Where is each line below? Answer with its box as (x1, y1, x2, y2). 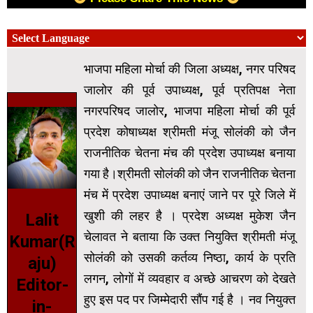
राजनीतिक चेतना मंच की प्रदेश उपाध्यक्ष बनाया (84, 145, 296, 161)
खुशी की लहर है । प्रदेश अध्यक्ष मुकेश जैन (84, 208, 296, 224)
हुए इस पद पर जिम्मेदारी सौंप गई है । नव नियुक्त (84, 292, 296, 307)
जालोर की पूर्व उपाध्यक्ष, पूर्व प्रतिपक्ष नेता (84, 82, 296, 98)
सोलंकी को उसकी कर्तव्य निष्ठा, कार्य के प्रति (84, 250, 296, 265)
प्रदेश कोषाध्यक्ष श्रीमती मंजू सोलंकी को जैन (84, 124, 296, 140)
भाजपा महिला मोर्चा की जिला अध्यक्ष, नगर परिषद (84, 61, 296, 77)
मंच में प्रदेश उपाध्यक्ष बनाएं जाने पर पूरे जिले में (84, 187, 296, 203)
